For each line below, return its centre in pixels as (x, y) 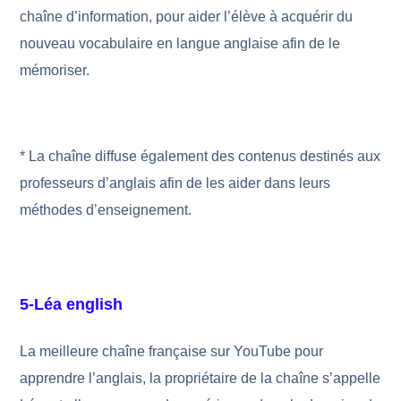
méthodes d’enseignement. (106, 210)
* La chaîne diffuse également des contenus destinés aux (200, 156)
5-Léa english (72, 304)
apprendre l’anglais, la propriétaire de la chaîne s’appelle (200, 378)
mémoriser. (55, 70)
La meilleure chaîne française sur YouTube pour (172, 351)
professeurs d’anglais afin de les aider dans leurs (175, 183)
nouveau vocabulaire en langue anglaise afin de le (180, 43)
